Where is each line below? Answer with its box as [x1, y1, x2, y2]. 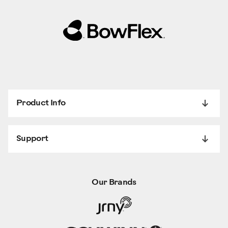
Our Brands [92, 178, 136, 187]
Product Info [16, 99, 66, 108]
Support [16, 134, 48, 144]
